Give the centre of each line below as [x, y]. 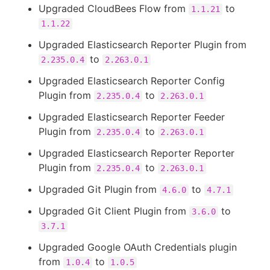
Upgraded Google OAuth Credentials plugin [138, 247]
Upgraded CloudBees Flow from [114, 8]
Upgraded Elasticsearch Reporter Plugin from [143, 45]
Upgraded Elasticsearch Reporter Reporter [137, 153]
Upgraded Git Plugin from [99, 189]
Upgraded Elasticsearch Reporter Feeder [132, 117]
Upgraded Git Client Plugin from [114, 211]
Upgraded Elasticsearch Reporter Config [132, 81]
